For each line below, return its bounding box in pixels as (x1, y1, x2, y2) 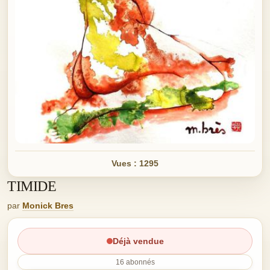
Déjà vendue (112, 236, 164, 246)
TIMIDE (7, 178, 57, 195)
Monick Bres (22, 201, 74, 211)
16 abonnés (115, 258, 155, 267)
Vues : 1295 (111, 159, 159, 169)
